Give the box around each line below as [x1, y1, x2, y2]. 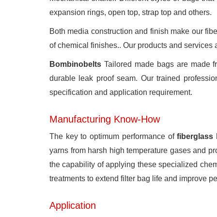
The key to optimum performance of [49, 132, 177, 140]
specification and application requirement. [49, 88, 192, 96]
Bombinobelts [49, 60, 101, 68]
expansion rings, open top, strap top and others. [49, 8, 212, 16]
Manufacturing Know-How [49, 114, 160, 124]
